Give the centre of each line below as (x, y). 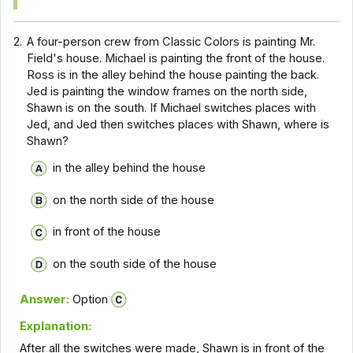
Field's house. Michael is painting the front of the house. (176, 58)
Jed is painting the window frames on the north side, (167, 91)
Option (88, 299)
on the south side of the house (134, 264)
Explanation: (55, 327)
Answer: (44, 299)
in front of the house (106, 232)
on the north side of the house (133, 200)
